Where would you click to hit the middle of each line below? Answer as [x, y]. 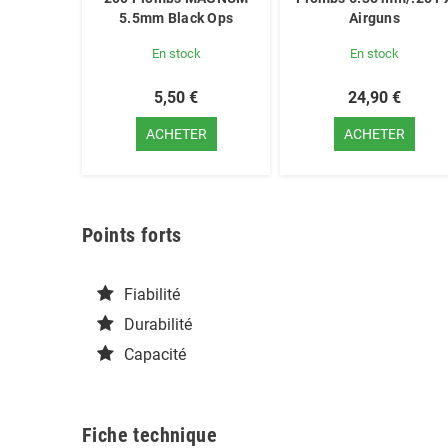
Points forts [132, 235]
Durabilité [158, 325]
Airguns [374, 18]
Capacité [155, 355]
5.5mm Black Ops [176, 18]
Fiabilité [152, 295]
